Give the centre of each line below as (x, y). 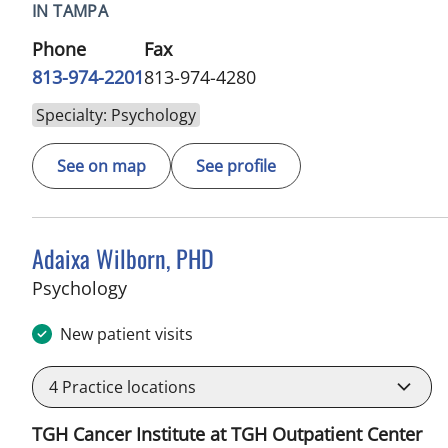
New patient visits (126, 334)
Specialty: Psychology (116, 115)
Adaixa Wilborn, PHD (123, 258)
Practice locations (127, 387)
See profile (236, 166)
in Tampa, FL (179, 287)
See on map (101, 166)
